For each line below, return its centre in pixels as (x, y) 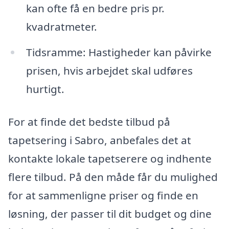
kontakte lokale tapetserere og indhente (110, 158)
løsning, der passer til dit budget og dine (110, 213)
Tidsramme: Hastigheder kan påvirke (119, 52)
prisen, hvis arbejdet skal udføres (109, 71)
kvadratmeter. (61, 27)
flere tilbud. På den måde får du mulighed (113, 177)
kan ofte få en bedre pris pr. (95, 8)
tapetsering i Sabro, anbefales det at (100, 140)
